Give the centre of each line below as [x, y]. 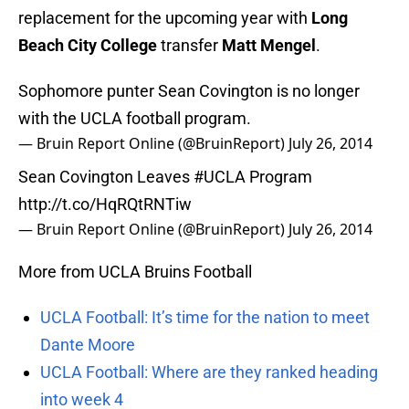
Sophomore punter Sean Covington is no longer [189, 91]
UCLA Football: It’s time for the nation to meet [205, 318]
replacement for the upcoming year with [165, 18]
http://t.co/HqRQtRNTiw [105, 204]
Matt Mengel [267, 46]
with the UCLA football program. [135, 119]
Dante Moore [88, 345]
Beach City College [89, 46]
